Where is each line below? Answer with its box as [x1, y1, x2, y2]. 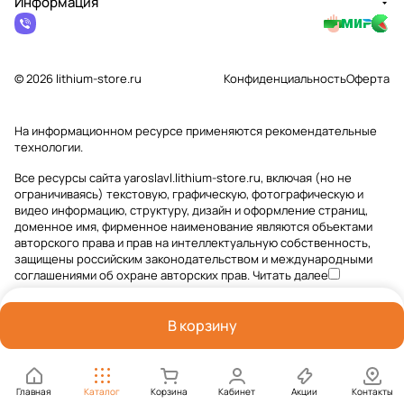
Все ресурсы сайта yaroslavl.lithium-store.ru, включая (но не [14, 170, 352, 186]
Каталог [83, 385, 120, 398]
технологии [14, 139, 80, 155]
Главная [16, 385, 51, 398]
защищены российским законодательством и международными [14, 251, 372, 267]
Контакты [351, 385, 393, 398]
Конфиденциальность [224, 70, 346, 87]
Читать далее [252, 267, 328, 283]
